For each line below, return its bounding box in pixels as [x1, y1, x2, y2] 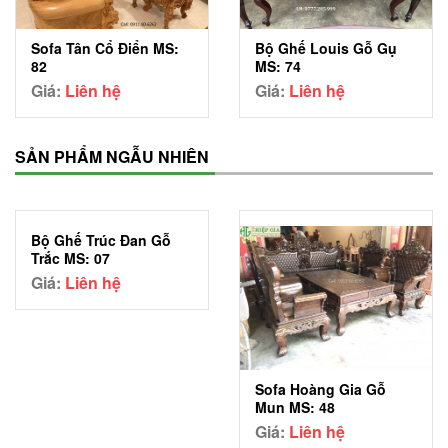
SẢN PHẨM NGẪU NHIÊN [15, 144, 209, 168]
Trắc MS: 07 [31, 247, 110, 268]
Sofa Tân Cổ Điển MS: [31, 37, 179, 58]
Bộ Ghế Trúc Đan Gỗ [31, 229, 171, 250]
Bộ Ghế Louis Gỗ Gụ [255, 37, 397, 58]
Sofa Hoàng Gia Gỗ [255, 378, 386, 399]
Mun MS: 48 [255, 396, 335, 417]
